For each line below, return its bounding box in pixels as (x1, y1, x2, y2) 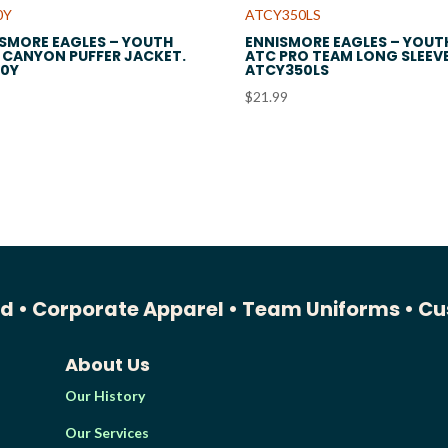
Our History (64, 386, 145, 404)
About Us (64, 351, 150, 377)
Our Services (64, 423, 149, 441)
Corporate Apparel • (32, 294, 239, 323)
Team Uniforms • (238, 294, 419, 323)
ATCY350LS (244, 59, 329, 80)
